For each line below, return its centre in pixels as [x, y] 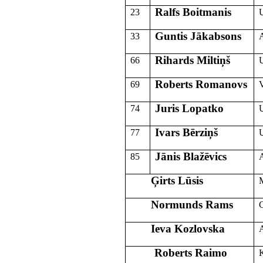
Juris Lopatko [189, 108]
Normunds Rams [181, 204]
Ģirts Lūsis [166, 180]
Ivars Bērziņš [186, 132]
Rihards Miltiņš [192, 60]
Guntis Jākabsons [198, 36]
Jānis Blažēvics [190, 156]
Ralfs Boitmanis [193, 12]
